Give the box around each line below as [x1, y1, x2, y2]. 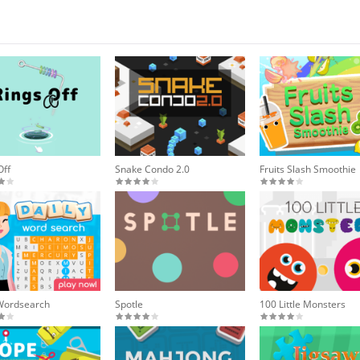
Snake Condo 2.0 [115, 162, 190, 177]
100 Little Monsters [260, 297, 346, 312]
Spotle [115, 297, 144, 312]
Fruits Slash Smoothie [260, 162, 357, 177]
